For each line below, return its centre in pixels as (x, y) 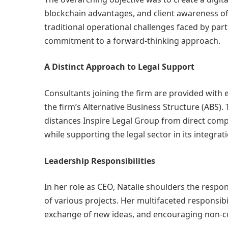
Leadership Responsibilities (100, 161)
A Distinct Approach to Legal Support (119, 67)
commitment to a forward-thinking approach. (132, 40)
